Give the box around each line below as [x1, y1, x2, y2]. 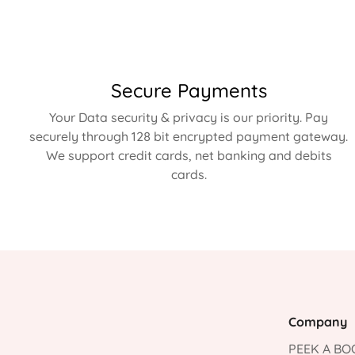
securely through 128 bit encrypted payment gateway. [29, 128, 348, 144]
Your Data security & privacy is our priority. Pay [49, 109, 328, 125]
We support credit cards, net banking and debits [45, 147, 332, 163]
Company [288, 314, 348, 330]
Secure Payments [110, 78, 267, 102]
